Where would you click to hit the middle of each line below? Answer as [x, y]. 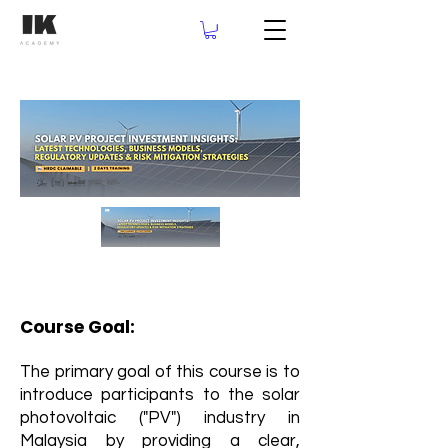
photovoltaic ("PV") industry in [160, 417]
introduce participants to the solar [160, 394]
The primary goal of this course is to [160, 371]
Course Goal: [79, 326]
